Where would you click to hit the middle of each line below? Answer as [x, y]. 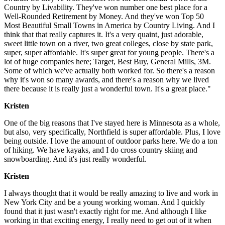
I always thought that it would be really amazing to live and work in [111, 193]
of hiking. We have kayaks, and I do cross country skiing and [101, 150]
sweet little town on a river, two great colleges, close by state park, [108, 43]
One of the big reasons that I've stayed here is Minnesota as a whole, [112, 123]
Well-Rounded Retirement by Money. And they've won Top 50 [104, 16]
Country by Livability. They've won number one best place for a [106, 7]
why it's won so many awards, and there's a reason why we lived [106, 79]
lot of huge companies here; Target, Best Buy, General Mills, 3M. [107, 61]
